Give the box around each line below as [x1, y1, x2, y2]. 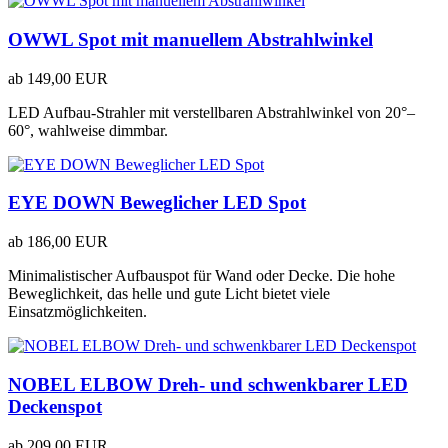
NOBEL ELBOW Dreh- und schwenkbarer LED [8, 373, 408, 395]
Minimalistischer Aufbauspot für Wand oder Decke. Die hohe [8, 267, 395, 285]
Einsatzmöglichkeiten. [8, 303, 147, 321]
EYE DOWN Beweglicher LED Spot [8, 192, 306, 214]
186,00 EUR [27, 233, 108, 251]
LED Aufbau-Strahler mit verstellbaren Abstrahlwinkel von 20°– [8, 103, 415, 121]
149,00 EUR [27, 69, 108, 87]
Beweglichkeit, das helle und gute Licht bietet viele [8, 285, 330, 303]
